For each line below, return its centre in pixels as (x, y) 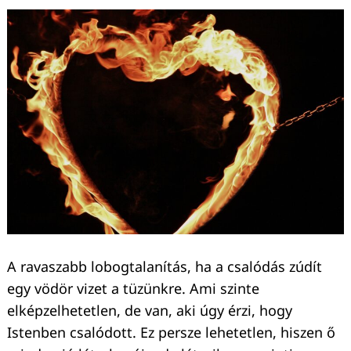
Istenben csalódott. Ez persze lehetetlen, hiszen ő (171, 332)
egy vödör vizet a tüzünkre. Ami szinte (133, 288)
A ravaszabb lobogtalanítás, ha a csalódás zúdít (165, 266)
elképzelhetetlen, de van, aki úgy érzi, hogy (150, 310)
